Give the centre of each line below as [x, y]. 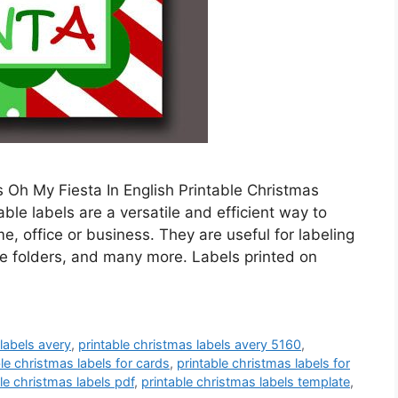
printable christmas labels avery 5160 [190, 345]
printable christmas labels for [263, 363]
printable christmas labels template [246, 382]
